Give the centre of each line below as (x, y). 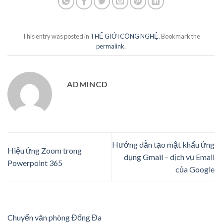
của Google (195, 169)
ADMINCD (87, 84)
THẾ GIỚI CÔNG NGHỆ (124, 36)
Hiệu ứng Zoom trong (45, 151)
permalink (110, 46)
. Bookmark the (179, 36)
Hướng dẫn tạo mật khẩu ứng (163, 144)
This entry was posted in (56, 36)
